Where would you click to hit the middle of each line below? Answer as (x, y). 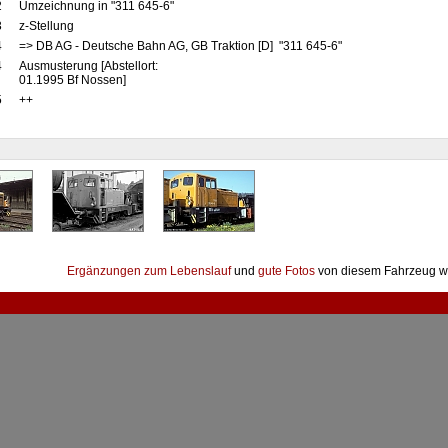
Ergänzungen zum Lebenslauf (149, 271)
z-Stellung (47, 26)
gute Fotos (286, 271)
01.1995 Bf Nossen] (72, 80)
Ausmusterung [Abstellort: (88, 66)
